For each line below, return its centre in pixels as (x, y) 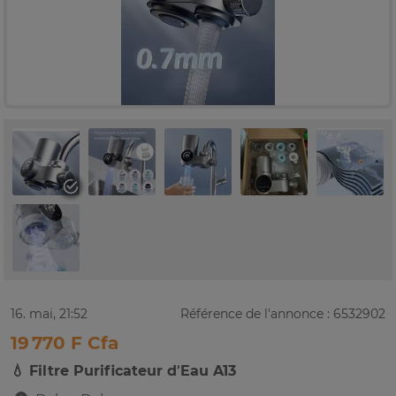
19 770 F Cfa (65, 343)
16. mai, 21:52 (49, 314)
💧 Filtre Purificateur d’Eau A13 (123, 371)
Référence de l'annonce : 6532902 (283, 314)
